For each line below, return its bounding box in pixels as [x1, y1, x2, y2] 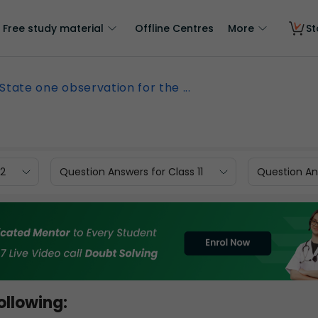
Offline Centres [135, 21, 214, 35]
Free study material [3, 21, 104, 35]
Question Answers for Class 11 [60, 164, 203, 179]
